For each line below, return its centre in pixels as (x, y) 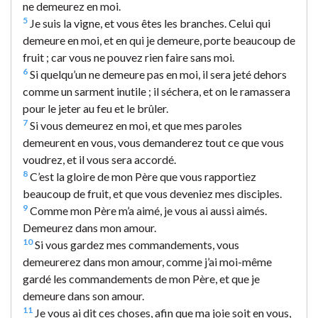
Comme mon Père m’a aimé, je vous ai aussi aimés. (147, 210)
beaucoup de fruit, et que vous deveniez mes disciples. (152, 193)
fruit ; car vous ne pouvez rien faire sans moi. (128, 57)
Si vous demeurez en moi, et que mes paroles (135, 125)
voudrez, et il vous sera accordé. (99, 159)
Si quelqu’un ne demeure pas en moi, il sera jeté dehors (157, 74)
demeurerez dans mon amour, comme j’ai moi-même (147, 261)
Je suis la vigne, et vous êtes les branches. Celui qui (149, 23)
